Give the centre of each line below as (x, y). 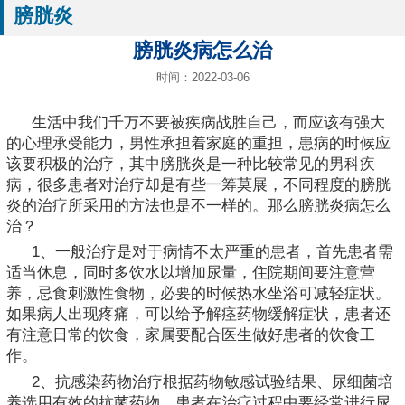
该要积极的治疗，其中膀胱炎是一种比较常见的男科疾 (191, 164)
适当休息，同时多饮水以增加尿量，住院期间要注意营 (191, 273)
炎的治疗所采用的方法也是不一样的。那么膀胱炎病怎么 (198, 205)
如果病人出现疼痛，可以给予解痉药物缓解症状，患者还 (198, 315)
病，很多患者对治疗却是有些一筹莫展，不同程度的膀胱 (198, 184)
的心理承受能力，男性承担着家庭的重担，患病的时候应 (198, 143)
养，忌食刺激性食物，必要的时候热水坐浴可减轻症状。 (198, 294)
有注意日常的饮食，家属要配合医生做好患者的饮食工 (191, 335)
